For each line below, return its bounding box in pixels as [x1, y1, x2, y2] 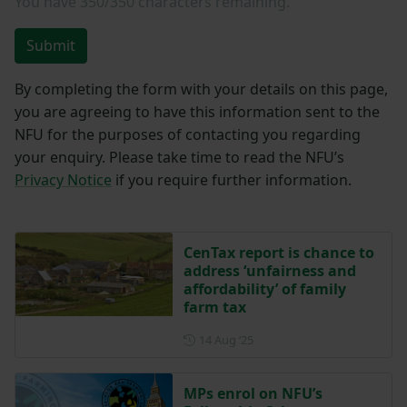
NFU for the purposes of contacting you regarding [15, 124, 361, 145]
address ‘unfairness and [183, 261, 356, 282]
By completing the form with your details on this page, [15, 79, 388, 100]
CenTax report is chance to [183, 243, 374, 263]
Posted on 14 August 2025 [252, 331, 393, 348]
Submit [26, 35, 75, 56]
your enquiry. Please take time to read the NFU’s [15, 147, 344, 168]
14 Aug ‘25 [198, 332, 253, 349]
